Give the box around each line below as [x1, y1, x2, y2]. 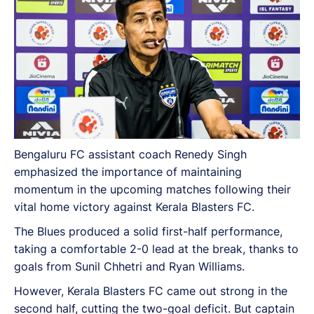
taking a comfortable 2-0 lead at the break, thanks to [14, 241, 299, 256]
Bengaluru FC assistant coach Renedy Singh [14, 146, 247, 161]
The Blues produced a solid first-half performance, [14, 224, 282, 238]
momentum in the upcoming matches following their [14, 182, 291, 196]
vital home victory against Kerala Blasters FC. [14, 199, 254, 214]
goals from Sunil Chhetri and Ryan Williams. [14, 259, 245, 273]
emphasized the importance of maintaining [14, 164, 242, 179]
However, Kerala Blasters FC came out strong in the [14, 283, 287, 298]
